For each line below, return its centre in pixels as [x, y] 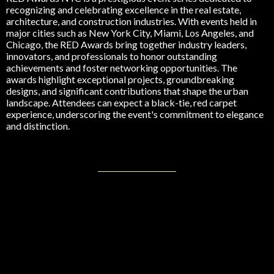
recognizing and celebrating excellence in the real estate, [124, 10]
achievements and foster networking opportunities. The [122, 68]
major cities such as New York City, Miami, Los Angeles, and [130, 33]
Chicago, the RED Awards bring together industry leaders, [126, 45]
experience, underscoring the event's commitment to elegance [135, 114]
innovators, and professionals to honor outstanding [112, 56]
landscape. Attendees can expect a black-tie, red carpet [121, 103]
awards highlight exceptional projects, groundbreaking [120, 80]
